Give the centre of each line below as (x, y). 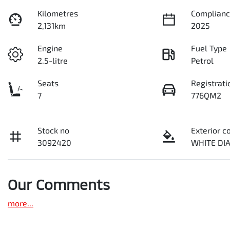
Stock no (54, 130)
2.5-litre (53, 60)
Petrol (203, 60)
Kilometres (58, 13)
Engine (50, 48)
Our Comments (59, 184)
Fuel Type (209, 48)
